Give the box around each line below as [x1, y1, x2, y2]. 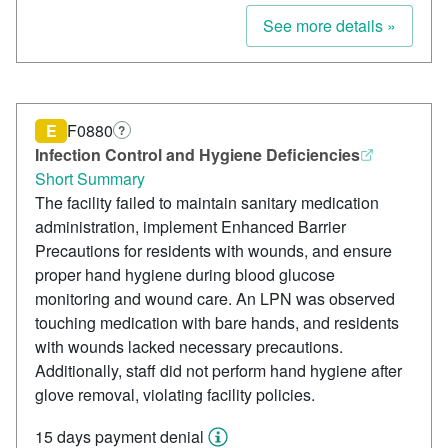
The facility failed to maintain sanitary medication [35, 191, 379, 215]
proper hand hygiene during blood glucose [35, 263, 335, 287]
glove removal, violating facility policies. [35, 383, 315, 407]
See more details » [263, 14, 396, 38]
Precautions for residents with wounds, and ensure [35, 239, 392, 263]
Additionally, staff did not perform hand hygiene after [35, 359, 402, 383]
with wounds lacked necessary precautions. [35, 335, 343, 359]
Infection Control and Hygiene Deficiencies [35, 143, 360, 167]
